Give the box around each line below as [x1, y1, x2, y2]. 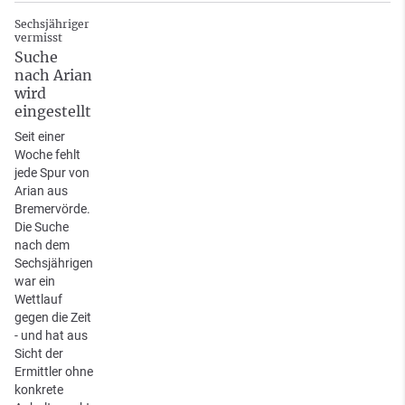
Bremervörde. [14, 202, 90, 217]
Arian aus [14, 184, 68, 199]
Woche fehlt [14, 147, 80, 163]
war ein [14, 274, 55, 289]
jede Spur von [14, 165, 89, 181]
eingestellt [14, 102, 91, 121]
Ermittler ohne [14, 364, 93, 380]
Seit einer [14, 129, 65, 145]
